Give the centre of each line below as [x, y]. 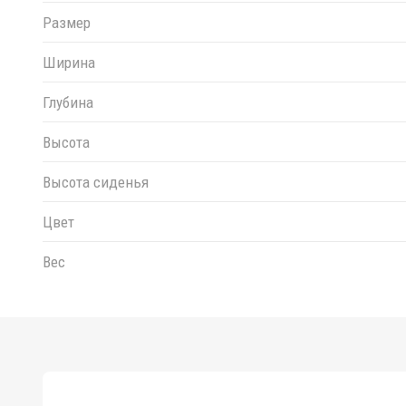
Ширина [69, 62]
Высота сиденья [96, 182]
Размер [67, 22]
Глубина [68, 102]
